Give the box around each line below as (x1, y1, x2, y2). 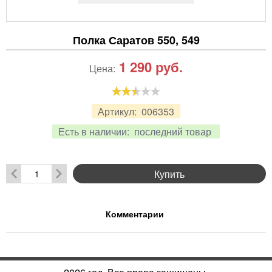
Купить (154, 166, 185, 181)
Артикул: (98, 104, 139, 118)
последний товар (134, 124, 211, 139)
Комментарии (105, 208, 164, 220)
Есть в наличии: (58, 124, 132, 139)
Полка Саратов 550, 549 (72, 32, 200, 49)
